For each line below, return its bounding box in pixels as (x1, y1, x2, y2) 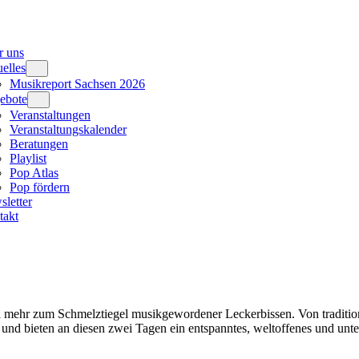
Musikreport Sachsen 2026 (10, 77, 145, 91)
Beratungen (10, 137, 68, 151)
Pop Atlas (10, 166, 58, 179)
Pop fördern (10, 180, 70, 194)
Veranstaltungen (10, 108, 91, 122)
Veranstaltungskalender (10, 123, 127, 136)
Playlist (10, 151, 46, 165)
